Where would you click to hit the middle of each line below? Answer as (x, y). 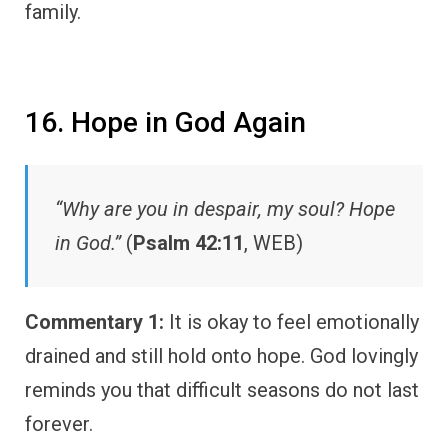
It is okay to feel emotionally (291, 321)
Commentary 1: (94, 321)
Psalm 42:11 (188, 242)
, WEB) (273, 242)
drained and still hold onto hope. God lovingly (221, 355)
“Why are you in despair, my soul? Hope (225, 208)
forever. (59, 423)
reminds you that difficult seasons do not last (222, 389)
